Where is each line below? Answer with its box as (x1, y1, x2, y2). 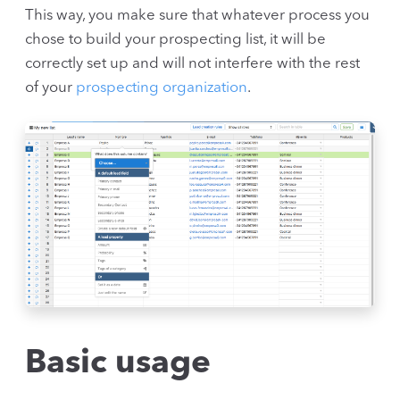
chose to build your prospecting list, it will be (25, 31, 326, 47)
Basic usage (25, 347, 211, 381)
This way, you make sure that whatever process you (25, 7, 370, 23)
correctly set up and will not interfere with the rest (25, 55, 360, 71)
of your (25, 79, 76, 96)
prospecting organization (76, 79, 247, 96)
